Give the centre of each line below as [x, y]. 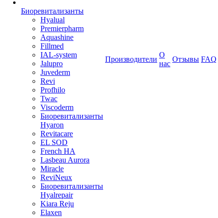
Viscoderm [57, 107]
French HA [58, 151]
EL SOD [54, 142]
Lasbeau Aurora [65, 160]
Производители [131, 59]
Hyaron [52, 125]
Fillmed [52, 46]
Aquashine [57, 37]
